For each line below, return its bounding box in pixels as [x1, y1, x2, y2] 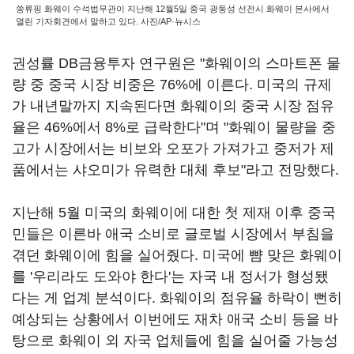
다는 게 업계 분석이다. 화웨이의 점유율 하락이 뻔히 [12, 290, 342, 306]
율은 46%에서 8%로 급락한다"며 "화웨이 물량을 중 [12, 119, 336, 135]
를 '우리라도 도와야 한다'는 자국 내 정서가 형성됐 [12, 269, 329, 284]
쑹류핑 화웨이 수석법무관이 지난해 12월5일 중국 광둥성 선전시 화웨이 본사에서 [16, 4, 330, 13]
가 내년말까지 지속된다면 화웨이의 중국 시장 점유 [12, 98, 334, 114]
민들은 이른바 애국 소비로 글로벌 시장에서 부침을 [12, 226, 334, 242]
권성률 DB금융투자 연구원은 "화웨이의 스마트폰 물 [12, 55, 341, 71]
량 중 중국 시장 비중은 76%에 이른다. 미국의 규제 [12, 77, 332, 92]
